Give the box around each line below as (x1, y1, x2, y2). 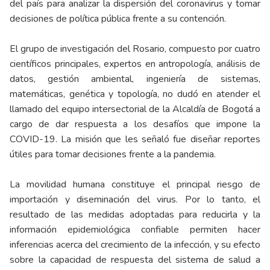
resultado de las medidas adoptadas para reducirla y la (10, 208, 260, 222)
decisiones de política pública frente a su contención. (10, 12, 226, 26)
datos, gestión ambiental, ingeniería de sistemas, (10, 72, 260, 86)
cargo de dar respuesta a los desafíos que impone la (10, 118, 260, 131)
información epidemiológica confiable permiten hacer (10, 223, 260, 237)
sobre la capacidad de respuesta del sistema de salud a (10, 253, 260, 267)
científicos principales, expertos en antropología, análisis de (10, 57, 260, 71)
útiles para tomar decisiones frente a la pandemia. (10, 148, 216, 162)
